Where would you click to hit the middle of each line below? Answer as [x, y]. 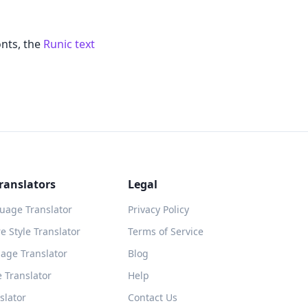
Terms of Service [165, 231]
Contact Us [152, 297]
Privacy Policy [158, 209]
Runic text [69, 44]
